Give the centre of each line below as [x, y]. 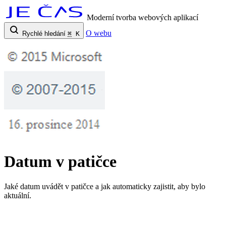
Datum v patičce [60, 162]
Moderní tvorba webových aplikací [143, 17]
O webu [99, 33]
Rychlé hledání [44, 34]
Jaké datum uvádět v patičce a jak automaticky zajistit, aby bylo [105, 186]
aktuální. [18, 195]
